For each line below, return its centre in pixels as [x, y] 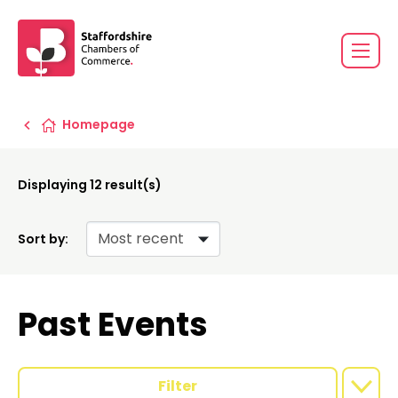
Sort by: [43, 239]
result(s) [132, 185]
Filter [178, 386]
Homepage [99, 124]
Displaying [54, 185]
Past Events [113, 325]
